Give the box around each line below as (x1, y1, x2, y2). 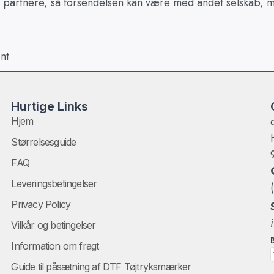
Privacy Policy (11, 198, 71, 211)
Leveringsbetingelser (11, 177, 97, 190)
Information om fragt (11, 240, 99, 253)
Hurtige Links (11, 99, 89, 114)
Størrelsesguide (11, 136, 76, 149)
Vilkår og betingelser (11, 219, 96, 232)
